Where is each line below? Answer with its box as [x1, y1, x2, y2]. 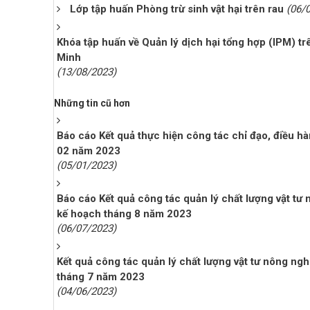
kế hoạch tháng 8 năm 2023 [57, 208, 192, 220]
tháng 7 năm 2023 [57, 271, 145, 283]
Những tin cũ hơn [54, 98, 130, 109]
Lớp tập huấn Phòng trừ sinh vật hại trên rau [70, 3, 284, 15]
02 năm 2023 [57, 145, 120, 157]
